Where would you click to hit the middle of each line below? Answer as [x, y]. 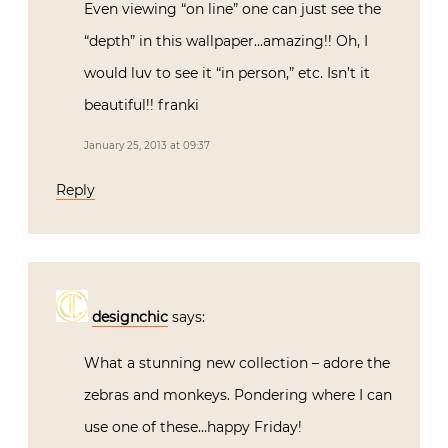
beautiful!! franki [141, 104]
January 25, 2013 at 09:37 [147, 145]
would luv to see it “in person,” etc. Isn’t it [227, 72]
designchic [130, 316]
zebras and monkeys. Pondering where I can [238, 394]
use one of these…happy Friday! [193, 426]
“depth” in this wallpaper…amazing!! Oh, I [226, 40]
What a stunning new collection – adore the [237, 362]
